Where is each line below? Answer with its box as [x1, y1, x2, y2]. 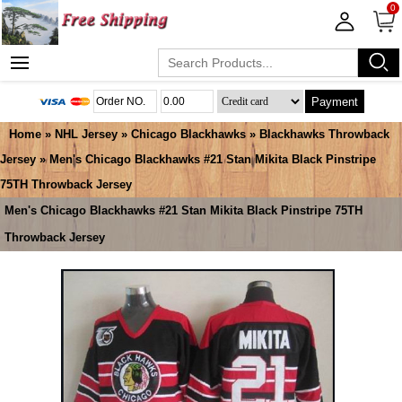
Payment [311, 94, 359, 109]
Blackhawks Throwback [259, 127, 389, 141]
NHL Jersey [55, 127, 118, 141]
